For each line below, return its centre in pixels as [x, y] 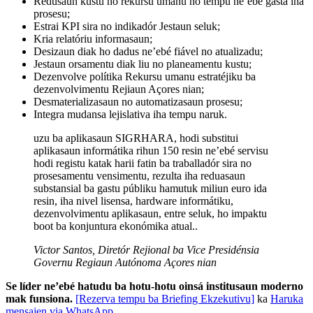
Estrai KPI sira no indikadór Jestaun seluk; [127, 27]
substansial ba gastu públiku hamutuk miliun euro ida [150, 189]
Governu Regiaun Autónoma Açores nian [125, 263]
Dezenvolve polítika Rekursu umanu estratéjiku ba [145, 77]
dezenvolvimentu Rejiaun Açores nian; [119, 89]
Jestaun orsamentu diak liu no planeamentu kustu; [143, 64]
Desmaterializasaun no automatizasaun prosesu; [138, 102]
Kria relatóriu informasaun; [93, 39]
